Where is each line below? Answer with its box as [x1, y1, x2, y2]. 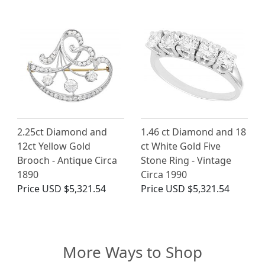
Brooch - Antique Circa [17, 154, 117, 167]
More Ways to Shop [63, 241, 202, 263]
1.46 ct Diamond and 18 [141, 125, 246, 139]
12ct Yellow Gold [17, 140, 91, 153]
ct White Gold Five [141, 140, 221, 153]
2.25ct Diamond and [17, 125, 107, 139]
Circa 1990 [141, 168, 187, 182]
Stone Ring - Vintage [141, 154, 231, 167]
